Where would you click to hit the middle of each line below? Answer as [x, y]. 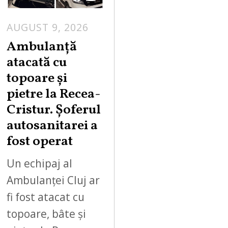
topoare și [37, 79]
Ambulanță [42, 47]
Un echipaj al [40, 163]
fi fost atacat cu [46, 197]
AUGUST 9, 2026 [48, 27]
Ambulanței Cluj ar [53, 180]
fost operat [40, 142]
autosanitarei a [52, 126]
